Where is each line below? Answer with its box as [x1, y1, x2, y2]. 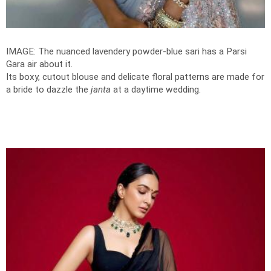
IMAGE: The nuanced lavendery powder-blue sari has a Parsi [6, 45, 247, 57]
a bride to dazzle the [6, 83, 91, 95]
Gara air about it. [6, 58, 73, 70]
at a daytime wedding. [111, 83, 201, 95]
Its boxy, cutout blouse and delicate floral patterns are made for [6, 71, 264, 82]
